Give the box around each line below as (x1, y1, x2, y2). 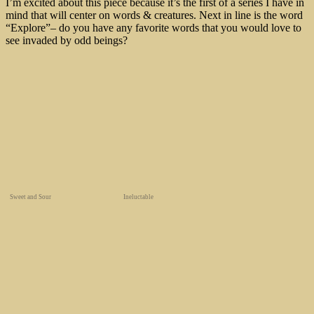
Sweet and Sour (10, 193, 51, 201)
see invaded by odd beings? (6, 34, 128, 47)
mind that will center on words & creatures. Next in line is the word (6, 9, 303, 22)
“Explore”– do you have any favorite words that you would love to (6, 22, 301, 34)
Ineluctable (123, 193, 153, 201)
